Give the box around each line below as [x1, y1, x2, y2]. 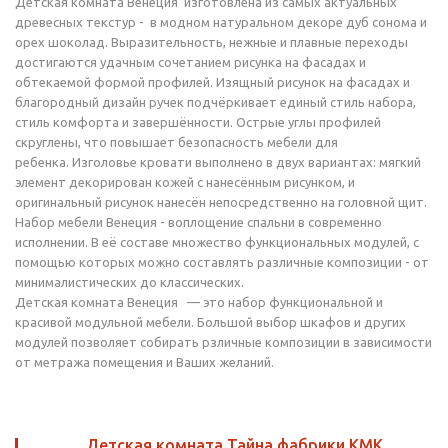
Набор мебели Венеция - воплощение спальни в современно [15, 215, 382, 229]
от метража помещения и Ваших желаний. [15, 355, 274, 369]
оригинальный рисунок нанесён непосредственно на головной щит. [15, 195, 427, 209]
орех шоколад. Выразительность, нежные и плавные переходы [15, 35, 408, 49]
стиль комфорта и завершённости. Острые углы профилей [15, 115, 381, 129]
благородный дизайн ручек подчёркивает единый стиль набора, [15, 95, 416, 109]
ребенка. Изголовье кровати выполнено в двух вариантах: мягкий [15, 155, 421, 169]
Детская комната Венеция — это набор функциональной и [15, 295, 383, 309]
